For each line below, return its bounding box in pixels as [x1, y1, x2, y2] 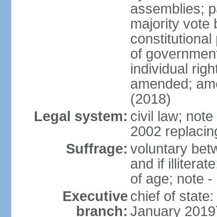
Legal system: [33, 108, 128, 124]
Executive [62, 188, 128, 204]
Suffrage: [65, 141, 128, 156]
